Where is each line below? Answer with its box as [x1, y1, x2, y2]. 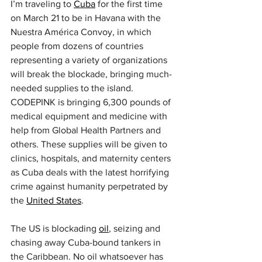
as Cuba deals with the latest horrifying [11, 167, 171, 177]
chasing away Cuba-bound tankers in [11, 237, 163, 247]
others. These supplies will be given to [11, 139, 170, 149]
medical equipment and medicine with [11, 111, 170, 121]
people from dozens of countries [11, 41, 146, 51]
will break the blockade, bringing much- [11, 69, 172, 79]
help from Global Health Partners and [11, 125, 163, 135]
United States [26, 195, 81, 205]
